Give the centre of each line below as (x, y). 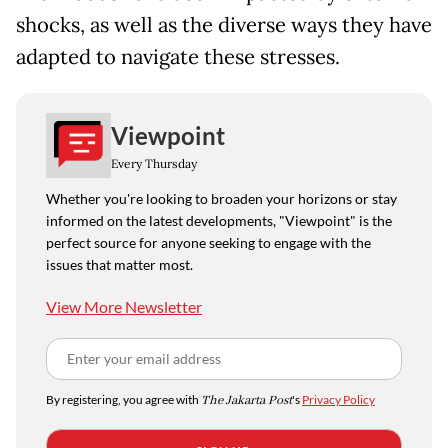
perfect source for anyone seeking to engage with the (208, 243)
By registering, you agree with (123, 400)
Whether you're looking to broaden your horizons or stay (221, 199)
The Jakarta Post (246, 401)
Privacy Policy (338, 400)
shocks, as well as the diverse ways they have (224, 25)
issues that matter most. (119, 265)
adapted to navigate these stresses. (178, 57)
